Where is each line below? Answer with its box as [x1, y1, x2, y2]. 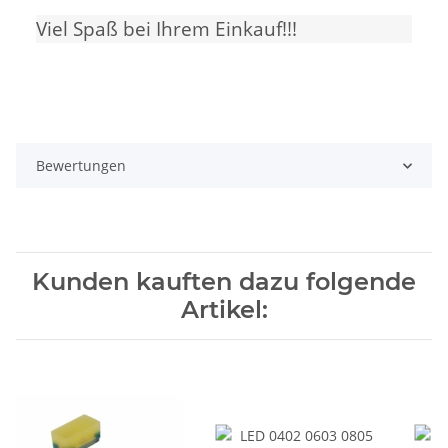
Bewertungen [36, 156, 126, 176]
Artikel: [180, 295, 268, 325]
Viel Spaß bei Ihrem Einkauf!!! [36, 16, 297, 42]
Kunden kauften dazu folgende [32, 267, 416, 297]
